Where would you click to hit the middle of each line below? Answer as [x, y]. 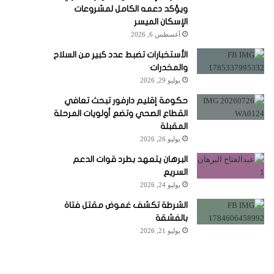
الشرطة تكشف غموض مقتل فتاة [126, 205]
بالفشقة [171, 218]
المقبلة [174, 126]
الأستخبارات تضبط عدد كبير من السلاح [120, 55]
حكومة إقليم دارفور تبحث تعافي [126, 101]
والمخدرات [168, 68]
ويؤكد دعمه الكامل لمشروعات [131, 9]
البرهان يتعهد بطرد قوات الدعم [130, 159]
